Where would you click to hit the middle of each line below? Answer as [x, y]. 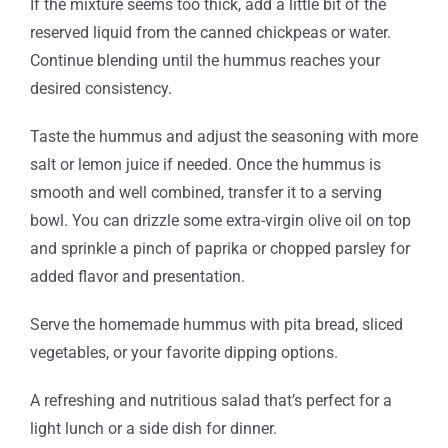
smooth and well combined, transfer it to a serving [205, 193]
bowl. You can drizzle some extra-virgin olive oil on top [220, 221]
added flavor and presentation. [137, 277]
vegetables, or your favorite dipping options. [183, 353]
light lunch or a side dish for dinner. [153, 429]
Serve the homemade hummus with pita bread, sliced [216, 325]
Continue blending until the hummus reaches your [204, 61]
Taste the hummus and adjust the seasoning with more [223, 137]
